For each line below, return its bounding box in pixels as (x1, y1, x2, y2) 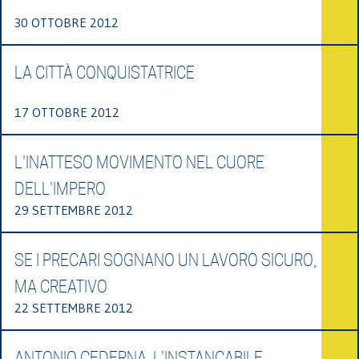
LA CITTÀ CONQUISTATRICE (14, 63, 195, 83)
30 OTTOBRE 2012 (14, 14, 119, 30)
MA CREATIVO (14, 276, 107, 296)
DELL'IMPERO (14, 179, 106, 199)
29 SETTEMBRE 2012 (14, 201, 133, 218)
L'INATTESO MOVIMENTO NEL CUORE (14, 152, 264, 172)
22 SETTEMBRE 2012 (14, 299, 133, 316)
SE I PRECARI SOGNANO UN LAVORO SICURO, (14, 250, 317, 270)
